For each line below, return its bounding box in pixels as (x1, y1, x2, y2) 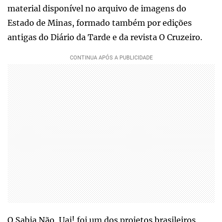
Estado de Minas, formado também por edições (7, 17, 192, 28)
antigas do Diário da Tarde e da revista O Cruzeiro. (7, 32, 202, 42)
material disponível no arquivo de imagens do (7, 3, 186, 13)
